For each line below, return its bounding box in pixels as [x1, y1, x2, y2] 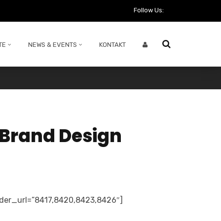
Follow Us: [134, 6, 164, 14]
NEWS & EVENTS [28, 41, 77, 48]
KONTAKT [99, 41, 126, 48]
